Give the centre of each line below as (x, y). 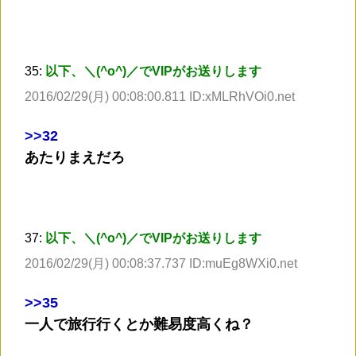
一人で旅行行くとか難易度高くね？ (139, 325)
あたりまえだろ (75, 158)
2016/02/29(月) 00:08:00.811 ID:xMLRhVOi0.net (160, 97)
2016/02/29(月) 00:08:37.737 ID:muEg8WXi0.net (161, 264)
